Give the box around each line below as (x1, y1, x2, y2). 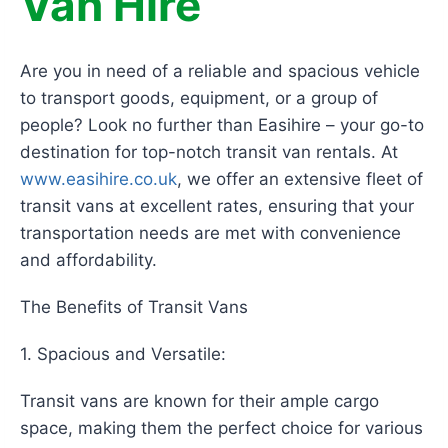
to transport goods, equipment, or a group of (20, 88, 378, 109)
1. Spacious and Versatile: (20, 344, 226, 365)
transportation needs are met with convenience (20, 223, 401, 244)
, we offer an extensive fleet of (177, 169, 423, 190)
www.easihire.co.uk (20, 169, 177, 190)
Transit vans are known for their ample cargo (20, 391, 379, 412)
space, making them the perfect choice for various (20, 418, 423, 439)
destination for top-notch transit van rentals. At (20, 142, 398, 163)
